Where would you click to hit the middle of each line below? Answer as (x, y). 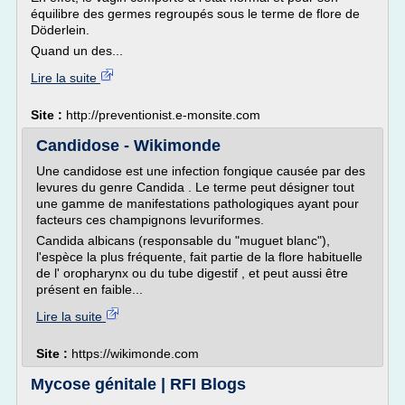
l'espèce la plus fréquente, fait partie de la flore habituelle (199, 257)
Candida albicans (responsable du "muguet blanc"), (183, 240)
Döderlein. (60, 30)
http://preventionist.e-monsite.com (163, 115)
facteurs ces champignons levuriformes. (150, 220)
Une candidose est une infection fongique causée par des (201, 171)
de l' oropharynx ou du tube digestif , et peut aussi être (192, 273)
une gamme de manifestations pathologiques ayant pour (198, 203)
